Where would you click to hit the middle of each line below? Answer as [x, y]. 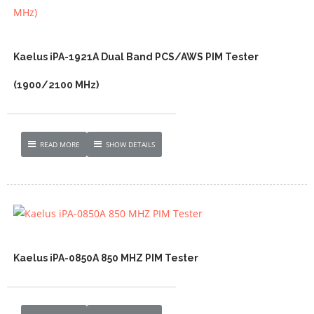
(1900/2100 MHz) [56, 84]
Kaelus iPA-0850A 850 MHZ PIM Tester [105, 258]
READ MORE [60, 144]
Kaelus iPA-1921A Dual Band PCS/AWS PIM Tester [136, 56]
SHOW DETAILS [130, 144]
